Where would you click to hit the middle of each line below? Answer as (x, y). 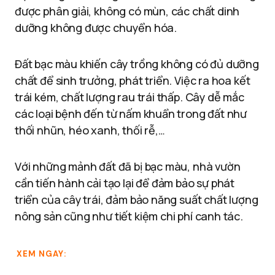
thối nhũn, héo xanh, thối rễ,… (90, 130)
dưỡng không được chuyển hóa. (96, 28)
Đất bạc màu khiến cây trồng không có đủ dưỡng (137, 64)
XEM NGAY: (41, 254)
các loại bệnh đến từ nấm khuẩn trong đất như (131, 114)
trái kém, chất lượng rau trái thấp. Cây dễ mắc (130, 97)
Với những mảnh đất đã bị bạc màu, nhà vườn (128, 166)
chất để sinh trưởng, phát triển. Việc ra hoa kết (133, 80)
